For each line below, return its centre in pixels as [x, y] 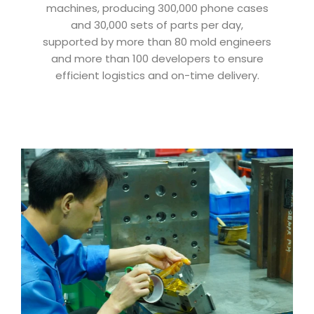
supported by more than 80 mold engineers [157, 41]
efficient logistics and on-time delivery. [157, 75]
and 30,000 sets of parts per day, [157, 25]
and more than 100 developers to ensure [157, 58]
